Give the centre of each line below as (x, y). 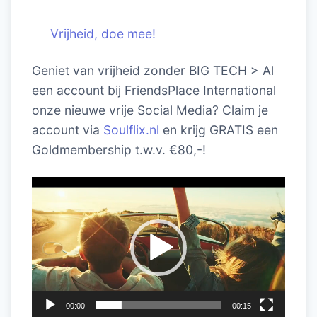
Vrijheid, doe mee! (103, 33)
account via (68, 129)
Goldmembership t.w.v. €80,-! (119, 149)
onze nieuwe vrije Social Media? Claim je (150, 110)
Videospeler (66, 185)
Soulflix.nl (131, 129)
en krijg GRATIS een (219, 129)
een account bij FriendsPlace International (154, 90)
